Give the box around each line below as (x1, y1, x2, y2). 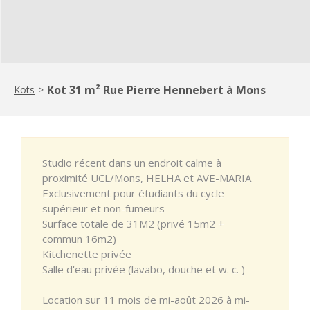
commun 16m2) (42, 231, 116, 246)
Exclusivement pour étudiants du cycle (42, 185, 224, 200)
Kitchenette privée (42, 246, 131, 261)
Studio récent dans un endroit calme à (42, 155, 221, 170)
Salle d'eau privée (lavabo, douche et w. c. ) (42, 262, 245, 276)
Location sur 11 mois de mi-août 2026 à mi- (42, 292, 250, 307)
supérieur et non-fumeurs (42, 201, 165, 215)
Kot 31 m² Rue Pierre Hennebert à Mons (47, 82, 266, 98)
